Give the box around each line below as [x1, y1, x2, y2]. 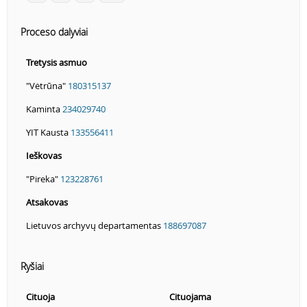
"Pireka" [26, 173, 60, 186]
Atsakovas [26, 196, 68, 209]
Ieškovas [26, 149, 62, 162]
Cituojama [169, 291, 211, 304]
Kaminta [26, 103, 62, 116]
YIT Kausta [26, 126, 71, 139]
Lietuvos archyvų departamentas [26, 219, 163, 232]
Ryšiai [21, 260, 44, 273]
